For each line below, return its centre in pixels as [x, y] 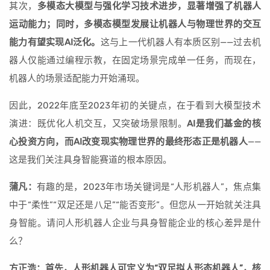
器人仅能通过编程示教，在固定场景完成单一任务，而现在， [135, 60]
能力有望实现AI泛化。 [55, 42]
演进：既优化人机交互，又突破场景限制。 [98, 124]
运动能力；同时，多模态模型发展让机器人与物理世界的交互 [135, 24]
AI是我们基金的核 [224, 124]
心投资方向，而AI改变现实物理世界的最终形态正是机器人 [128, 142]
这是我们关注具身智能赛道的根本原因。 [90, 160]
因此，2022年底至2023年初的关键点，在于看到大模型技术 [135, 105]
